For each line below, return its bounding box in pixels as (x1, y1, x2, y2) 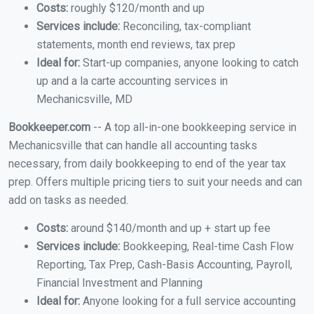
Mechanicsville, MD (36, 93, 132, 107)
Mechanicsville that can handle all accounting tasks (8, 139, 257, 153)
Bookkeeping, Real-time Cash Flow (120, 240, 294, 254)
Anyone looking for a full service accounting (80, 294, 296, 308)
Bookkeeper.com (8, 121, 90, 135)
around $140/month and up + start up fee (68, 221, 271, 235)
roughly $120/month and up (68, 1, 205, 15)
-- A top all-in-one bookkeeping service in (90, 121, 296, 135)
